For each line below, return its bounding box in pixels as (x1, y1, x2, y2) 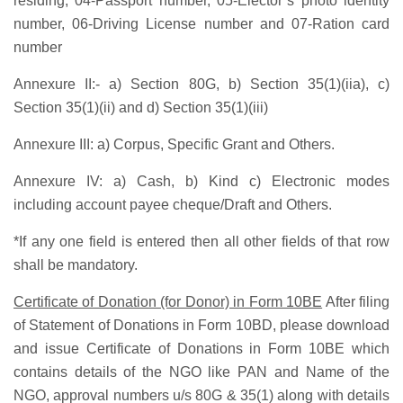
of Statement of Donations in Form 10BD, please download (13, 318, 390, 334)
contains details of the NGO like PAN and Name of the (13, 364, 390, 381)
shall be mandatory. (13, 257, 138, 273)
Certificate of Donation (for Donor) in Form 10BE (13, 294, 323, 310)
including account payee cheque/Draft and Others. (13, 197, 332, 213)
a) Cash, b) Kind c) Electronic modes (113, 174, 390, 190)
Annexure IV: (13, 174, 113, 190)
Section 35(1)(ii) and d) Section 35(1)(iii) (13, 100, 268, 116)
